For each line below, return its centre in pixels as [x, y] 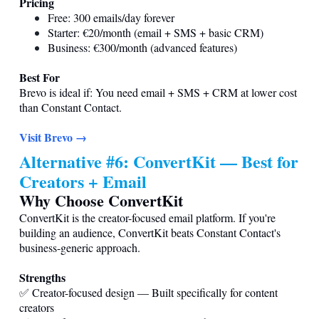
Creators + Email [83, 181]
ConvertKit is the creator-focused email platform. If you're [147, 217]
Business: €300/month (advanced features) [142, 47]
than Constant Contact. [70, 107]
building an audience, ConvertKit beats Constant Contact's [150, 232]
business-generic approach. [80, 247]
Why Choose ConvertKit [101, 200]
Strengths [42, 277]
